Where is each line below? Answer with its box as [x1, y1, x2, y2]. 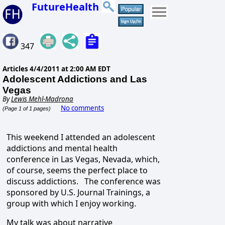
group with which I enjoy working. [7, 198, 136, 209]
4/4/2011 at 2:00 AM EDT [30, 64, 110, 74]
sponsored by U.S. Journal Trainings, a [7, 187, 150, 198]
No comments [61, 103, 104, 113]
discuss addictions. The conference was [7, 176, 161, 187]
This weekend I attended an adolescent [7, 132, 155, 143]
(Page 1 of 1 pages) [3, 105, 51, 112]
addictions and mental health [7, 143, 118, 154]
